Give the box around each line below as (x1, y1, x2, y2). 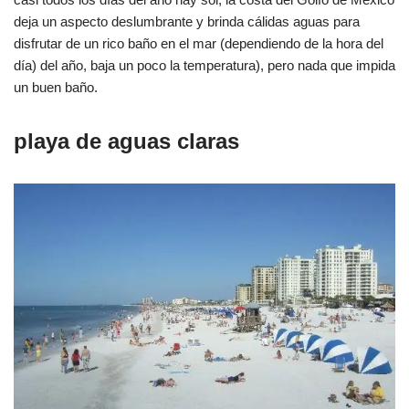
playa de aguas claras (14, 128, 239, 153)
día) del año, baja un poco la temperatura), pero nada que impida (14, 57, 395, 73)
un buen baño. (14, 79, 98, 95)
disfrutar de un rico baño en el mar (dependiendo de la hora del (14, 35, 383, 51)
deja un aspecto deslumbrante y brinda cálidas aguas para (14, 13, 360, 29)
